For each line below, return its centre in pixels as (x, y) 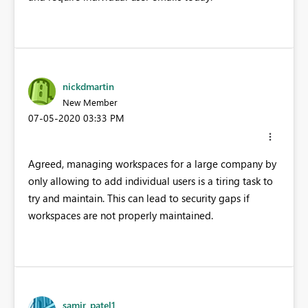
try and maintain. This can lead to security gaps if (139, 198)
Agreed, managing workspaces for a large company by (152, 163)
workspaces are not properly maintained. (121, 215)
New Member (90, 102)
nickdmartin (88, 87)
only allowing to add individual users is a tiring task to (151, 180)
